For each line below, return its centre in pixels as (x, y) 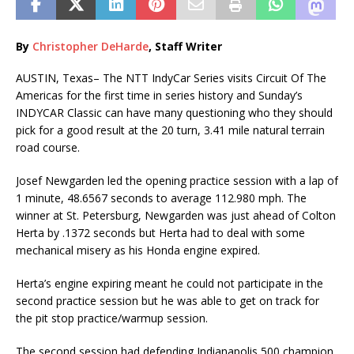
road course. (48, 147)
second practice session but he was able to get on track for (168, 300)
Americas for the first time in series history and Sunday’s (159, 95)
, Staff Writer (185, 46)
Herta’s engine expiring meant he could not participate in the (169, 283)
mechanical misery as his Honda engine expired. (138, 250)
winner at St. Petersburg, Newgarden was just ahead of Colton (176, 215)
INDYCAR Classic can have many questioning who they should (174, 112)
